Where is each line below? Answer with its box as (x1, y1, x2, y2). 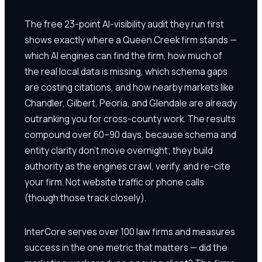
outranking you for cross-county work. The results (25, 112, 236, 125)
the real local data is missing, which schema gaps (25, 64, 227, 78)
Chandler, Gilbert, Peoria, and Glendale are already (25, 96, 237, 109)
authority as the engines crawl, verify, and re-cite (25, 159, 230, 173)
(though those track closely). (25, 191, 146, 204)
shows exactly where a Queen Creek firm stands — (25, 33, 237, 46)
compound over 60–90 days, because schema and (25, 127, 236, 141)
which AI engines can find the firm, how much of (25, 49, 222, 62)
